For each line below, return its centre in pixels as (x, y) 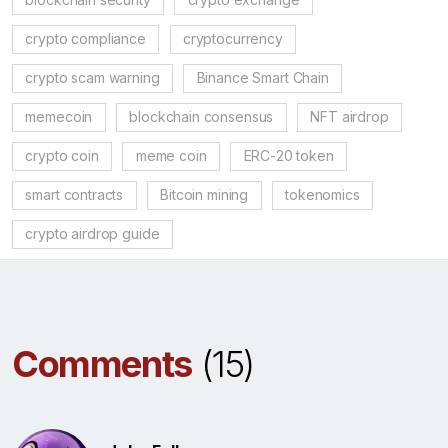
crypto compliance (85, 38)
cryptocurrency (232, 38)
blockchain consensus (201, 116)
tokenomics (322, 194)
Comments (102, 363)
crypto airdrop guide (92, 233)
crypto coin (62, 155)
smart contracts (74, 194)
